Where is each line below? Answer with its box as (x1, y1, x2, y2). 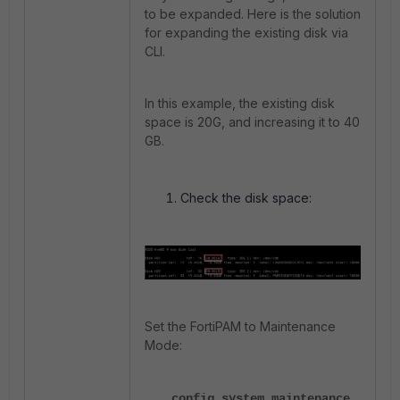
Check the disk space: (180, 190, 312, 205)
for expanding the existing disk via (145, 25, 348, 40)
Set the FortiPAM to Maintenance (145, 318, 336, 334)
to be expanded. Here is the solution (145, 6, 361, 21)
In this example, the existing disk (145, 96, 335, 111)
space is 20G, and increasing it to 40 (145, 114, 360, 129)
